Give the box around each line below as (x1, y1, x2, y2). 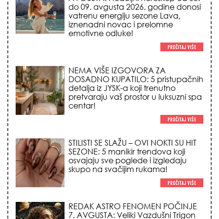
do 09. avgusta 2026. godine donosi (68, 2, 201, 12)
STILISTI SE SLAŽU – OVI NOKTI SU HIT (68, 138, 197, 148)
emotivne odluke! (68, 28, 133, 39)
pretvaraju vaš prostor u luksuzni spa (68, 92, 202, 102)
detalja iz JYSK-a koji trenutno (68, 83, 175, 93)
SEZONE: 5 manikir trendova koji (68, 147, 185, 157)
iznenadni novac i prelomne (68, 20, 173, 30)
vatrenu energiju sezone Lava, (68, 11, 180, 21)
